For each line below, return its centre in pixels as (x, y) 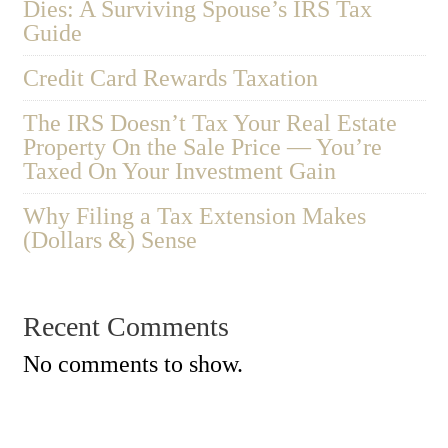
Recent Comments (125, 327)
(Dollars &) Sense (109, 240)
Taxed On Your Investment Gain (179, 171)
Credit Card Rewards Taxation (170, 78)
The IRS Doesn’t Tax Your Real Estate (209, 123)
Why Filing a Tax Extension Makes (194, 216)
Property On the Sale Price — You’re (202, 147)
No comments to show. (132, 364)
